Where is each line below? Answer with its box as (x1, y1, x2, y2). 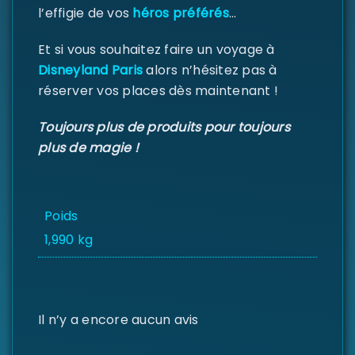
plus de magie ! (38, 139, 139, 157)
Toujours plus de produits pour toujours (38, 118, 290, 136)
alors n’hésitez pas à (143, 61, 277, 79)
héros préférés (132, 4, 229, 22)
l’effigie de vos (38, 4, 133, 22)
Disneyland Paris (38, 61, 143, 79)
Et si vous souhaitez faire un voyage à (38, 40, 275, 59)
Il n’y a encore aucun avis (38, 310, 199, 329)
